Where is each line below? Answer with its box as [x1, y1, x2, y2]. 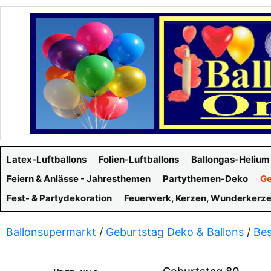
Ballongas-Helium [191, 154, 270, 165]
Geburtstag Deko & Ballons [106, 226, 244, 238]
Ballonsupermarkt [6, 226, 96, 238]
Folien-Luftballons [99, 154, 179, 165]
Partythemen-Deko [163, 173, 248, 184]
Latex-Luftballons [7, 154, 87, 165]
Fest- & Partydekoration [7, 192, 112, 204]
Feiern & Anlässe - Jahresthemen [7, 173, 151, 184]
